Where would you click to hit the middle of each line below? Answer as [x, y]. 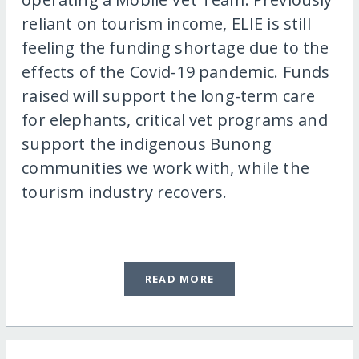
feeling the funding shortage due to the [175, 48]
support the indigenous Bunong [147, 144]
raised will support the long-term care [169, 96]
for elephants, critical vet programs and [175, 120]
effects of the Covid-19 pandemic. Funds [176, 72]
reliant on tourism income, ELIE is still [166, 24]
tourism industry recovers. [125, 192]
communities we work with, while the [165, 168]
